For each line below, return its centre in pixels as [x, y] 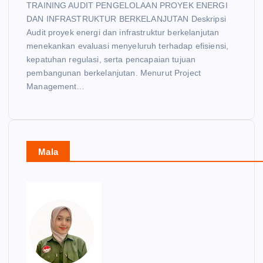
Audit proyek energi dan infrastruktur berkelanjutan [123, 33]
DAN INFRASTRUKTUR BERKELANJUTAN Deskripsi [126, 19]
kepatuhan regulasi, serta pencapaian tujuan [111, 60]
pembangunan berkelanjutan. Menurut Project [114, 73]
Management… [56, 87]
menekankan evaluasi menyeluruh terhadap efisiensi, [128, 46]
